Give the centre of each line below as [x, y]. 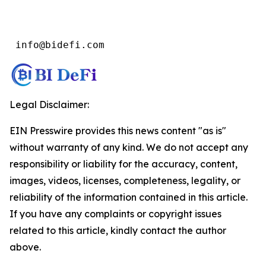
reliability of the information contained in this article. [129, 197]
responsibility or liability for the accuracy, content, [123, 164]
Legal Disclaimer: [49, 104]
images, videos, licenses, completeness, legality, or [125, 180]
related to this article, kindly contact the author [118, 230]
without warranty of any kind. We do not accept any [129, 147]
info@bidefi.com [57, 45]
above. [25, 247]
